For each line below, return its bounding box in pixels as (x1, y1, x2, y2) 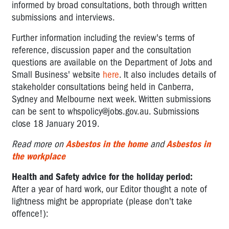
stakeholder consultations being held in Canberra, (12, 81, 193, 93)
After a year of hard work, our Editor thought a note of (12, 183, 207, 195)
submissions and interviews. (12, 11, 115, 23)
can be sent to (12, 105, 67, 117)
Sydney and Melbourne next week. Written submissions (12, 93, 211, 105)
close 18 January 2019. (12, 118, 100, 129)
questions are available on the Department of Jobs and (12, 56, 212, 68)
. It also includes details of (119, 68, 216, 80)
